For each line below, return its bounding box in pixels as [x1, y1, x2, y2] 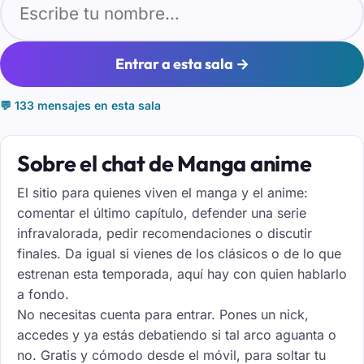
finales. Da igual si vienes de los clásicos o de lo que [17, 245, 341, 262]
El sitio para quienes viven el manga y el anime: [17, 184, 308, 201]
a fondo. [17, 285, 69, 302]
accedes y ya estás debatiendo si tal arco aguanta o [17, 326, 336, 343]
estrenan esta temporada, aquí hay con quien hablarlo [17, 265, 347, 282]
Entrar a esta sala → [115, 54, 249, 74]
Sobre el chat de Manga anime [17, 149, 312, 177]
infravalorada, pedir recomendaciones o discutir [17, 224, 312, 241]
